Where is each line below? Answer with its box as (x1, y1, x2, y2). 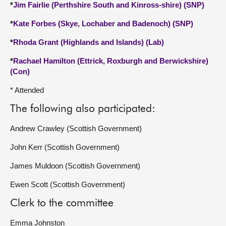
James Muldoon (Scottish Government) (10, 161, 140, 170)
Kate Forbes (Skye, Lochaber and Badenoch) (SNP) (13, 19, 193, 28)
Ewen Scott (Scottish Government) (10, 180, 125, 189)
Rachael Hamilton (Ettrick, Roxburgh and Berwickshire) (13, 56, 208, 65)
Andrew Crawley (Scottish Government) (10, 124, 142, 133)
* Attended (10, 86, 44, 94)
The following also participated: (10, 104, 155, 115)
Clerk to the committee (10, 198, 114, 209)
